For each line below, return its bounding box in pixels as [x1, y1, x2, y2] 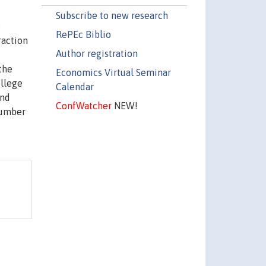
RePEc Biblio [55, 28, 111, 40]
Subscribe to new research [55, 9, 168, 21]
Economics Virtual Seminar [55, 66, 171, 78]
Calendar [55, 81, 94, 92]
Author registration [55, 47, 138, 59]
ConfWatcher [55, 100, 112, 111]
